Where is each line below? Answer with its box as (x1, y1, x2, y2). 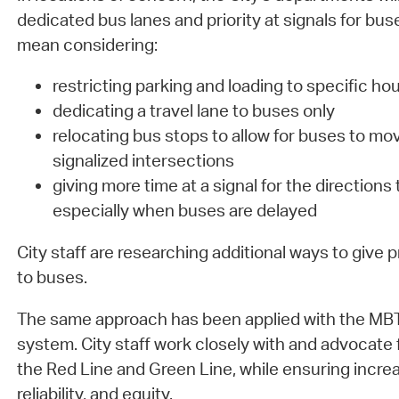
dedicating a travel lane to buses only (52, 100, 335, 122)
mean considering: (16, 33, 158, 55)
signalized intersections (52, 150, 234, 172)
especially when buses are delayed (52, 199, 317, 222)
